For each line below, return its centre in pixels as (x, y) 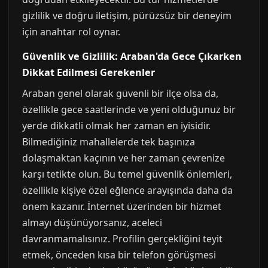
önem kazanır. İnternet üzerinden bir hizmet (122, 206)
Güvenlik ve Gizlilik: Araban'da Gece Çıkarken (132, 56)
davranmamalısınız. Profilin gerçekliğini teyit (122, 239)
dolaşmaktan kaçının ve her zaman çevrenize (124, 158)
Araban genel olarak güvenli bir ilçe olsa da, (120, 93)
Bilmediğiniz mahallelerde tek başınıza (109, 142)
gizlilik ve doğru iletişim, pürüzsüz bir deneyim (127, 16)
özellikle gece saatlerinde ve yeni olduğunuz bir (129, 109)
